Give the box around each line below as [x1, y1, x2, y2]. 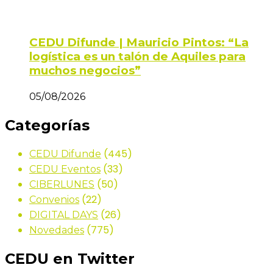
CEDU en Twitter [5, 249, 135, 268]
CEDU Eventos [29, 163, 101, 175]
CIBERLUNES [29, 178, 94, 190]
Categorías [5, 116, 90, 134]
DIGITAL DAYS [29, 208, 98, 221]
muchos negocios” [29, 63, 141, 78]
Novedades [29, 224, 84, 236]
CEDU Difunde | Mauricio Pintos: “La [29, 35, 249, 50]
